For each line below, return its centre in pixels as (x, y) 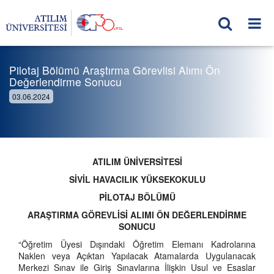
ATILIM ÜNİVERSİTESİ (137, 161)
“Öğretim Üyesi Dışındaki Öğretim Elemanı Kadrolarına (137, 244)
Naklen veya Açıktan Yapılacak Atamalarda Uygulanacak (137, 256)
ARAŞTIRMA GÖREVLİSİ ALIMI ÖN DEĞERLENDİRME (137, 215)
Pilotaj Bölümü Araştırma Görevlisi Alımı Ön (115, 70)
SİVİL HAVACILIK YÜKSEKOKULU (137, 179)
